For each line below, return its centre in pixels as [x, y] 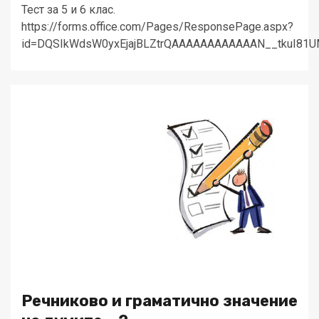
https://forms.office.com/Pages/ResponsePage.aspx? [157, 27]
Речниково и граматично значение [159, 301]
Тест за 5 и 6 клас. [68, 10]
